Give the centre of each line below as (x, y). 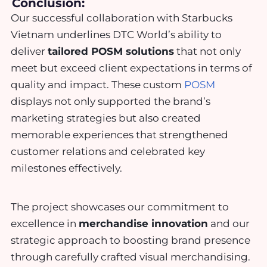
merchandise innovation (143, 223)
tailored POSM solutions (111, 52)
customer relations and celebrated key (108, 152)
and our (229, 223)
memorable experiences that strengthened (119, 135)
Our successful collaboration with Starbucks (122, 18)
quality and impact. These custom (97, 85)
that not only (207, 52)
